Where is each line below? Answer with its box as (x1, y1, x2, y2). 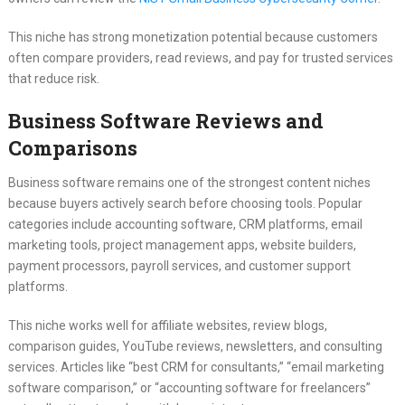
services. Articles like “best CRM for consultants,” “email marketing (7, 360, 384, 375)
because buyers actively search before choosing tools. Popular (7, 196, 363, 212)
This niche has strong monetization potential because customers (7, 30, 378, 45)
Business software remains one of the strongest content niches (7, 175, 371, 191)
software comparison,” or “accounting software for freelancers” (7, 381, 371, 396)
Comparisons (7, 135, 137, 162)
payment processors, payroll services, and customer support (7, 259, 351, 274)
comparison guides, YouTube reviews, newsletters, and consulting (7, 339, 382, 354)
